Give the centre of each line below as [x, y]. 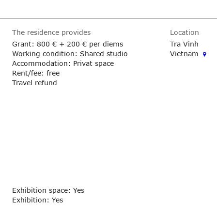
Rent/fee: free [36, 73]
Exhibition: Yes [37, 200]
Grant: [24, 44]
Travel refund [34, 82]
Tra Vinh [185, 44]
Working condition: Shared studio [70, 53]
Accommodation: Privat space [63, 63]
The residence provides [51, 32]
